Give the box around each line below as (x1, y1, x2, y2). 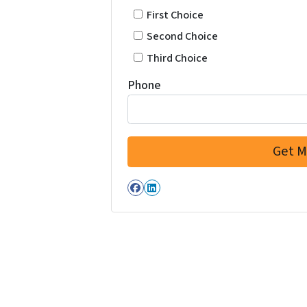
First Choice (147, 6, 204, 23)
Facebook (134, 186, 200, 211)
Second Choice (147, 28, 219, 45)
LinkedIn (151, 186, 210, 211)
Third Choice (147, 49, 208, 66)
